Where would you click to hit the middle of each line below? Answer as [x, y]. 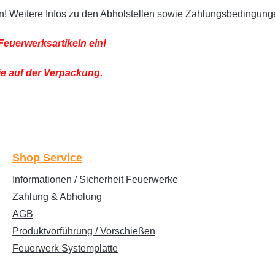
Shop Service [47, 158]
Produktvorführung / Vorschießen [84, 231]
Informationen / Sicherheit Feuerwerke [95, 180]
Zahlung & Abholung [57, 197]
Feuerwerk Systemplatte [65, 248]
